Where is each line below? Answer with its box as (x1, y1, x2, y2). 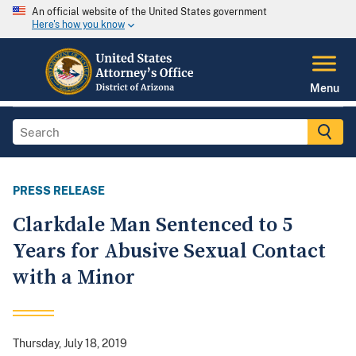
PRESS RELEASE (13, 184, 105, 198)
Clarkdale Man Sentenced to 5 (13, 212, 292, 239)
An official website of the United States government (32, 6, 267, 17)
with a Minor (13, 265, 135, 292)
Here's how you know (32, 19, 125, 31)
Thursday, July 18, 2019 (13, 337, 127, 350)
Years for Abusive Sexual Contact (13, 238, 326, 265)
